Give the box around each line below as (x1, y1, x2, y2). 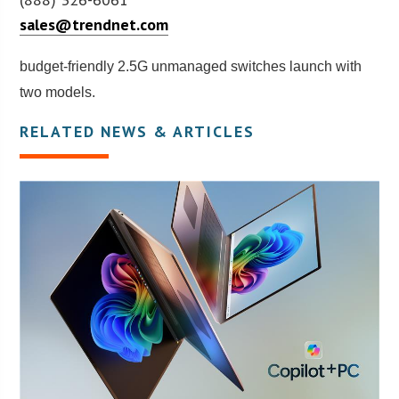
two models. (20, 84, 96, 100)
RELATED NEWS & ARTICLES (20, 120, 256, 142)
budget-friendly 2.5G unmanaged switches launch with (20, 58, 362, 74)
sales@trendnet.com (20, 13, 169, 35)
